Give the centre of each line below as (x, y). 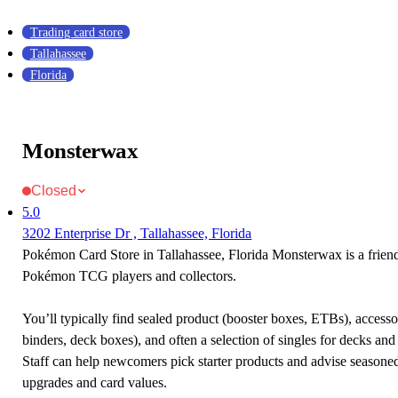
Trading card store (76, 32)
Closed (54, 191)
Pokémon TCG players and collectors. (130, 276)
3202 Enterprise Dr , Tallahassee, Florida (137, 233)
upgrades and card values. (95, 382)
